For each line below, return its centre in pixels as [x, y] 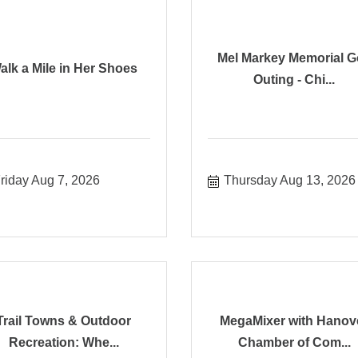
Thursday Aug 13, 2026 [289, 180]
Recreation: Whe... [64, 342]
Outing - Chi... [294, 79]
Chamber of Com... [294, 342]
